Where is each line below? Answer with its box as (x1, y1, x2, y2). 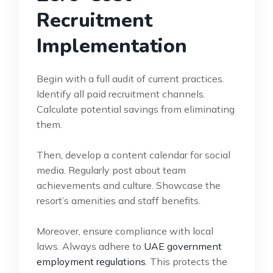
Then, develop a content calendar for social (37, 148, 230, 161)
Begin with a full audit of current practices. (37, 72, 224, 85)
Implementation (37, 32, 187, 59)
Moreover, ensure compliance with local (37, 224, 213, 237)
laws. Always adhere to (37, 239, 144, 252)
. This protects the (146, 255, 227, 268)
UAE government (144, 239, 222, 252)
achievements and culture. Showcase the (37, 179, 221, 191)
